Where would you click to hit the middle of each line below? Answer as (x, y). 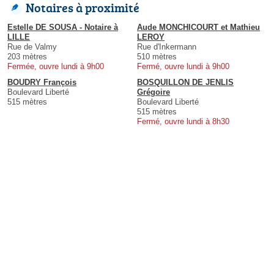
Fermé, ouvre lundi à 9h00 (183, 66)
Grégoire (154, 92)
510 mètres (157, 56)
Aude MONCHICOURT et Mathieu (198, 27)
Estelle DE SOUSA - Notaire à (63, 27)
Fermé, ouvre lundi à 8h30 (183, 121)
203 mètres (27, 56)
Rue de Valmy (32, 46)
